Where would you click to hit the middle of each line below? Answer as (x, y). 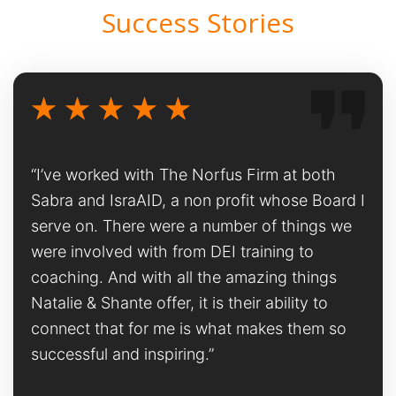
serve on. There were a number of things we (191, 225)
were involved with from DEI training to (172, 251)
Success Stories (198, 22)
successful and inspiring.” (122, 354)
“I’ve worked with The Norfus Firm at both (183, 174)
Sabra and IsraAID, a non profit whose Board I (198, 200)
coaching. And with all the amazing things (184, 277)
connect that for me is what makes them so (189, 328)
